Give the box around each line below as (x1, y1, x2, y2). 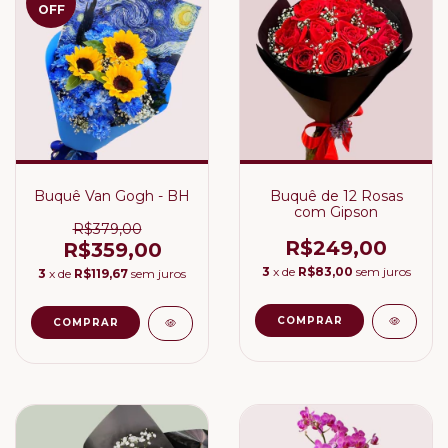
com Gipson (294, 203, 378, 221)
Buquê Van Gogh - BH (34, 187, 190, 205)
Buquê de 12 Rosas (269, 187, 403, 205)
